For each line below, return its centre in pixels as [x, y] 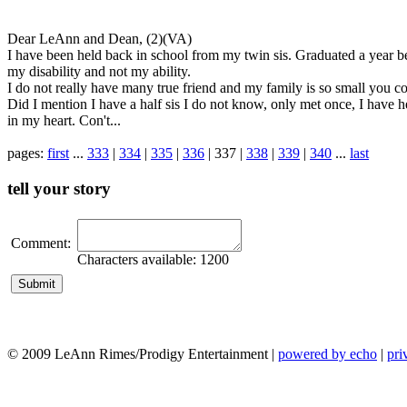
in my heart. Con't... [64, 120]
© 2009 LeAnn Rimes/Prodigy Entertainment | [143, 354]
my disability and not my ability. [99, 71]
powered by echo [328, 354]
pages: [27, 153]
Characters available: [139, 260]
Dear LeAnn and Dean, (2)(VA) [99, 39]
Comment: [41, 243]
